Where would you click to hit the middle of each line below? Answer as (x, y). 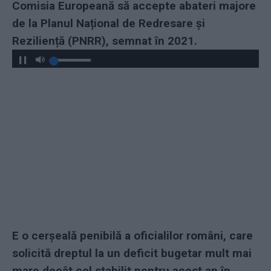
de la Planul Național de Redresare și (109, 23)
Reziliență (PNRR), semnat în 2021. (105, 41)
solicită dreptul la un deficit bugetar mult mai (132, 253)
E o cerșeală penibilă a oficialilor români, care (132, 236)
